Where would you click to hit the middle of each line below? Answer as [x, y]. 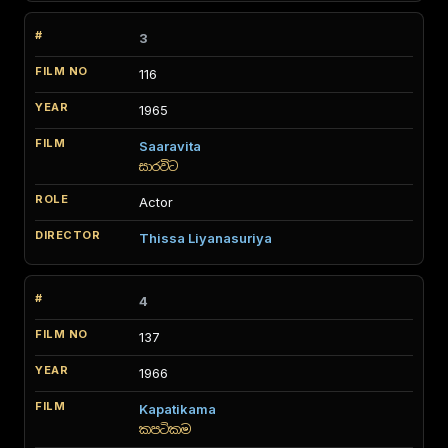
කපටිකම [165, 429]
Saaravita [170, 146]
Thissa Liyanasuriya [205, 238]
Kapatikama [177, 409]
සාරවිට [158, 166]
